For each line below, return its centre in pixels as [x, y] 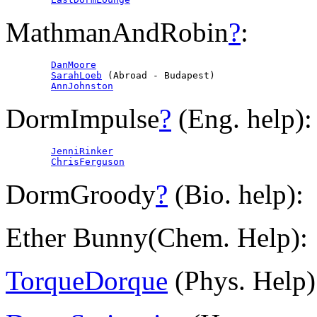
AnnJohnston [82, 86]
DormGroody [81, 195]
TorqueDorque [87, 281]
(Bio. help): [236, 195]
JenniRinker [82, 151]
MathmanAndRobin [117, 33]
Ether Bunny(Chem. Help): [157, 238]
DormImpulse [82, 119]
